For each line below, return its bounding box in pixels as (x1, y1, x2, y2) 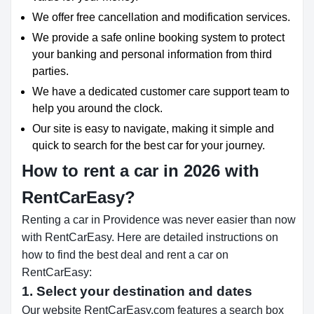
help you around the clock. (32, 102, 163, 114)
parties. (32, 65, 69, 77)
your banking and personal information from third (32, 48, 272, 60)
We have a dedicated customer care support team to (32, 86, 289, 97)
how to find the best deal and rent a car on (22, 249, 228, 261)
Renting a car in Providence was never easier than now (22, 214, 296, 226)
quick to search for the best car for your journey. (32, 139, 265, 151)
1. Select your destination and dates (22, 284, 252, 299)
